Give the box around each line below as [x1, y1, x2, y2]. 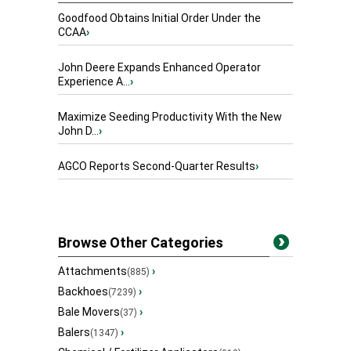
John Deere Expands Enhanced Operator [58, 61, 261, 74]
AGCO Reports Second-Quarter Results [58, 160, 255, 173]
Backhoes [58, 285, 108, 299]
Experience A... [58, 75, 130, 89]
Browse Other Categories [58, 234, 223, 251]
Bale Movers [58, 306, 120, 319]
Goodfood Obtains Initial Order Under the [58, 12, 261, 25]
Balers [58, 326, 90, 339]
